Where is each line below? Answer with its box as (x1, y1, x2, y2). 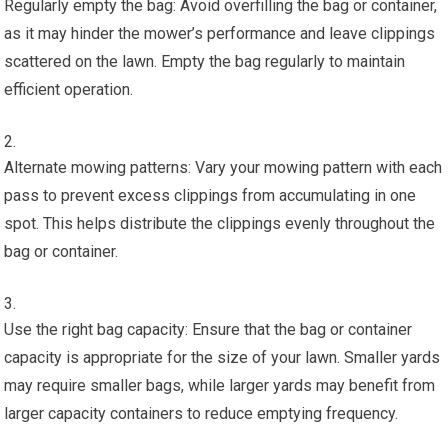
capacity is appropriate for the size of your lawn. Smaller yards (4, 347, 441, 367)
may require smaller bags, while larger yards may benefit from (4, 375, 436, 395)
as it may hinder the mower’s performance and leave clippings (4, 23, 436, 43)
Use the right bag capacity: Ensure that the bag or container (4, 319, 413, 339)
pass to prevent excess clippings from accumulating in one (4, 185, 417, 205)
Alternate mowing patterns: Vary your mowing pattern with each (4, 157, 443, 177)
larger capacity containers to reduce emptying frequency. (4, 403, 399, 423)
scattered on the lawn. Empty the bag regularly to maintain (4, 51, 406, 71)
